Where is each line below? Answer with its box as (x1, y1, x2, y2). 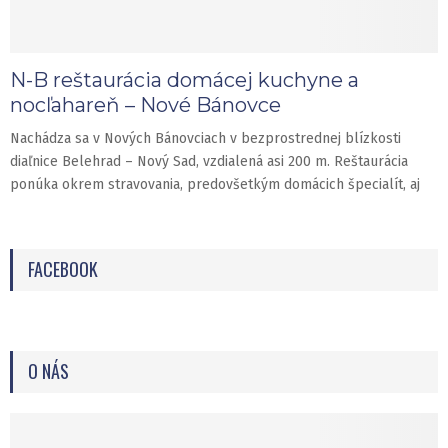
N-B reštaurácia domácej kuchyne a (10, 68, 359, 93)
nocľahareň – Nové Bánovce (10, 93, 281, 118)
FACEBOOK (28, 256, 98, 283)
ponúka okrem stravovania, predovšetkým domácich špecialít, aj (10, 176, 420, 194)
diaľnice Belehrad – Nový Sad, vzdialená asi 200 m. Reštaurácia (10, 153, 408, 171)
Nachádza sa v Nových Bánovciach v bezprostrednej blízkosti (10, 130, 401, 148)
